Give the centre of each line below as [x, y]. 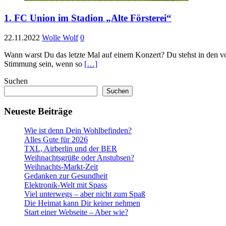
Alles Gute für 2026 [56, 140]
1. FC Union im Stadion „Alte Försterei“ [88, 18]
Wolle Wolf [60, 37]
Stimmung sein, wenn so [44, 64]
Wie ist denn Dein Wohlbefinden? [78, 131]
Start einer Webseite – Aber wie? [76, 212]
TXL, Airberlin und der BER [71, 149]
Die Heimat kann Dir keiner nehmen [82, 203]
